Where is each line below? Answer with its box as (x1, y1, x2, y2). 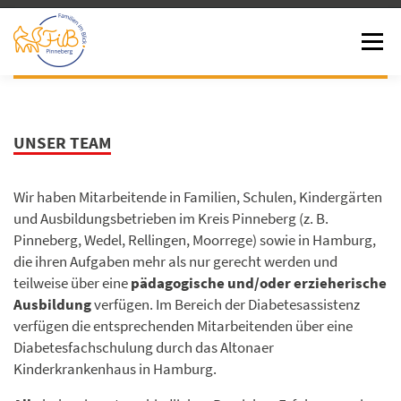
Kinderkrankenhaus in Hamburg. (13, 359, 217, 379)
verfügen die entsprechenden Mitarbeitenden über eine (13, 316, 353, 336)
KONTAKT (196, 167, 252, 184)
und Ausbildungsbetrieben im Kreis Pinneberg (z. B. (13, 209, 328, 228)
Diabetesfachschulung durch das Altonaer (13, 337, 274, 357)
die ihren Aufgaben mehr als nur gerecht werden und (13, 252, 337, 271)
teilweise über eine (13, 273, 131, 293)
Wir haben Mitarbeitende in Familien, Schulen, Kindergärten (13, 187, 382, 207)
